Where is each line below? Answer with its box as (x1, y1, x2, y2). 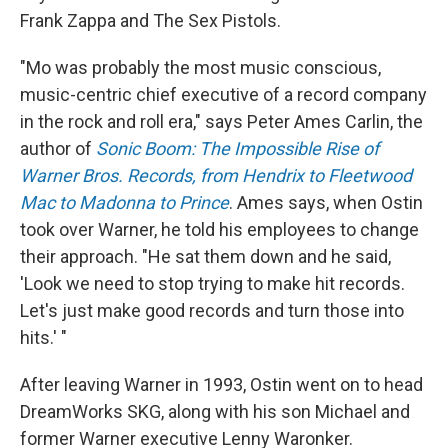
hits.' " (20, 327, 67, 349)
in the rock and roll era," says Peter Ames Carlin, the (20, 111, 423, 133)
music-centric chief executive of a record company (20, 84, 427, 106)
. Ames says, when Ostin (229, 192, 423, 214)
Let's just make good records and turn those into (20, 300, 404, 322)
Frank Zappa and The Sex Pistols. (20, 10, 281, 32)
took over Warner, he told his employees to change (20, 219, 419, 241)
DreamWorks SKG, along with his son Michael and (20, 401, 410, 423)
